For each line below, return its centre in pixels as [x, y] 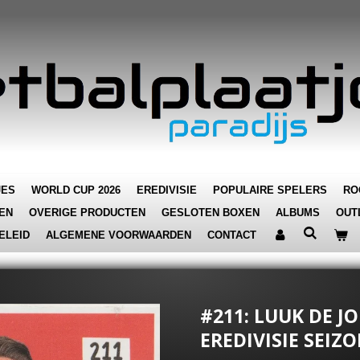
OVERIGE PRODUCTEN [87, 213]
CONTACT [232, 235]
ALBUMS [298, 213]
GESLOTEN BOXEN [211, 213]
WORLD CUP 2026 [76, 190]
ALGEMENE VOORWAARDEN [119, 235]
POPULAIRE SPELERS [270, 190]
